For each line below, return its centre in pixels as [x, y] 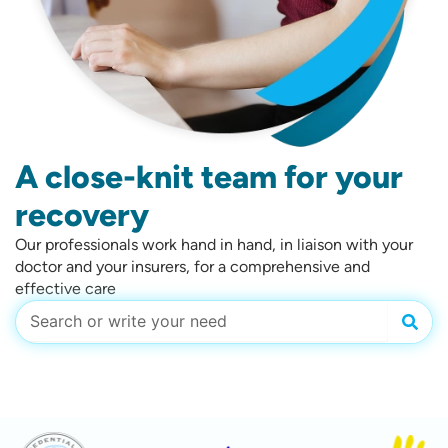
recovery [81, 215]
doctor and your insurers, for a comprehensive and [192, 267]
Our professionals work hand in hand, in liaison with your [213, 245]
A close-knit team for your [208, 177]
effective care [65, 289]
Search [37, 309]
